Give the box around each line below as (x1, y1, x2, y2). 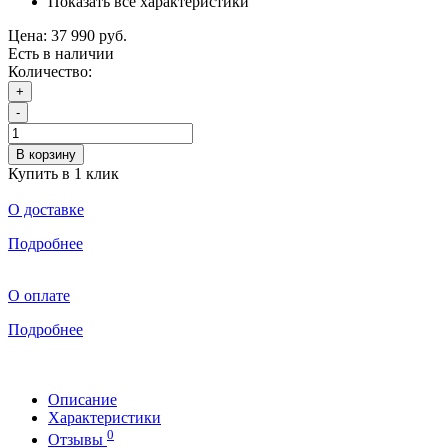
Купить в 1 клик (8, 164, 119, 182)
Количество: (8, 62, 92, 80)
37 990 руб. (51, 26, 127, 44)
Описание (48, 390, 117, 408)
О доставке (8, 200, 84, 218)
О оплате (8, 286, 70, 304)
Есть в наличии (8, 44, 114, 62)
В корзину (16, 146, 76, 162)
